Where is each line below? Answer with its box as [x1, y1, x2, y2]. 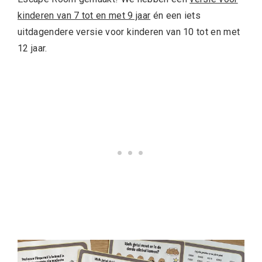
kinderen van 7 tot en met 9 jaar [18, 10, 151, 21]
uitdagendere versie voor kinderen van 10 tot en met [18, 26, 240, 37]
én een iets [150, 10, 201, 21]
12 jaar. [18, 43, 47, 54]
